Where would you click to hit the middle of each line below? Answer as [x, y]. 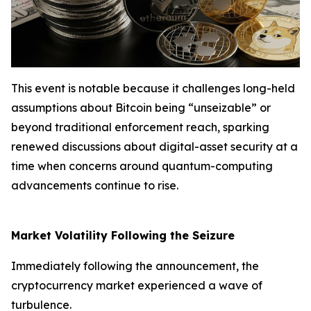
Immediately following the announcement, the [135, 266]
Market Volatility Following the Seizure [123, 235]
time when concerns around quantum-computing [142, 166]
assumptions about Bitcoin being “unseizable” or [141, 108]
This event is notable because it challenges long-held [153, 88]
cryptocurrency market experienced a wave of [137, 285]
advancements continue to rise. [95, 185]
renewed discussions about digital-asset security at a [154, 146]
